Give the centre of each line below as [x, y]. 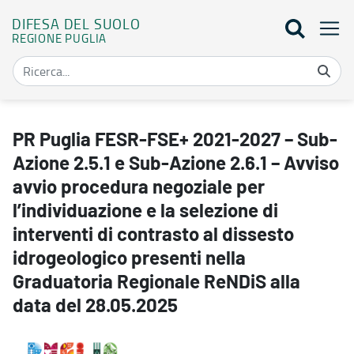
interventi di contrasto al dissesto [153, 235]
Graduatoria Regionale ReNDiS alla [156, 282]
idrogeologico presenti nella [129, 259]
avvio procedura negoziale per [139, 188]
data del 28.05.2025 [95, 306]
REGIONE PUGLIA [60, 38]
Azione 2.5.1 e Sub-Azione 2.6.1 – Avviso [176, 164]
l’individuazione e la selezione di [145, 211]
